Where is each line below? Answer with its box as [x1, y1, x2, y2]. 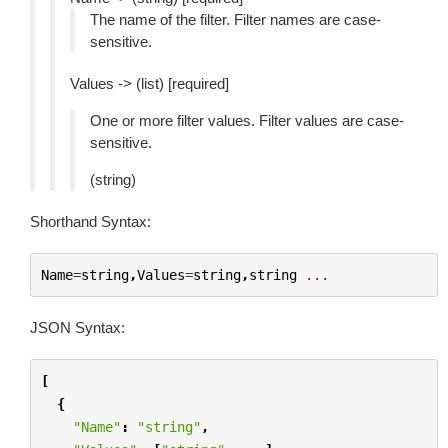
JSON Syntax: [30, 319, 125, 336]
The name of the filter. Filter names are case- [90, 11, 381, 28]
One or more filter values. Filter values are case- [90, 112, 404, 129]
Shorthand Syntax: [30, 213, 151, 230]
